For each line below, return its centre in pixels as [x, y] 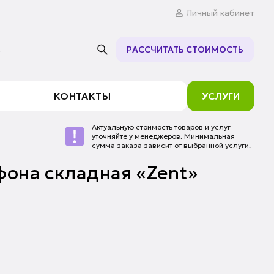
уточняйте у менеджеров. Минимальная [163, 136]
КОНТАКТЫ [82, 96]
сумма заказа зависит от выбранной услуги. [171, 145]
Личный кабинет [220, 13]
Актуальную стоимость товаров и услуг [161, 127]
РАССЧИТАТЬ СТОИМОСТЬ [185, 50]
